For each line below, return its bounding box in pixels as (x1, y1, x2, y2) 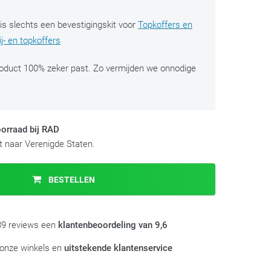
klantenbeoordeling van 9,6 (58, 220, 168, 230)
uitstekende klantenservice (64, 243, 172, 253)
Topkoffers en (138, 19, 192, 30)
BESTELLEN (47, 175, 96, 184)
